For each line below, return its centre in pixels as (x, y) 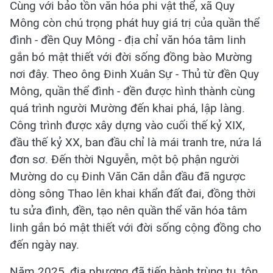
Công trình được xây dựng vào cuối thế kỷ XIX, (127, 126)
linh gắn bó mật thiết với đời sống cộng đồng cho (136, 228)
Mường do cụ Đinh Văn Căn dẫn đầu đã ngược (128, 177)
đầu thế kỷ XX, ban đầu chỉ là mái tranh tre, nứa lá (136, 143)
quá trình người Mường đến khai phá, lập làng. (127, 108)
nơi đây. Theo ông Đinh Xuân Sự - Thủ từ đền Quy (134, 74)
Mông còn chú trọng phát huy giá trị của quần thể (135, 23)
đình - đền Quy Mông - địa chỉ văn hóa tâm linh (128, 40)
